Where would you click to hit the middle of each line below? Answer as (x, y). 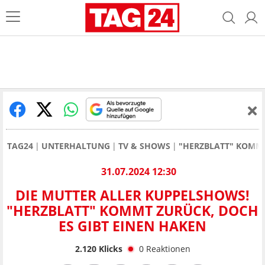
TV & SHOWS (144, 146)
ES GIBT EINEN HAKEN (132, 226)
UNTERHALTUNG (76, 146)
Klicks (109, 248)
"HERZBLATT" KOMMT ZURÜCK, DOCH (132, 211)
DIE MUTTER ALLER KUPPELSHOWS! (132, 195)
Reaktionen (168, 248)
